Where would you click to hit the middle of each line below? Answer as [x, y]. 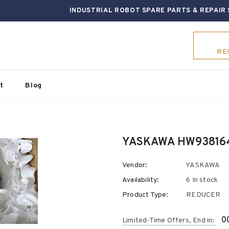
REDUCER [203, 195]
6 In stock [202, 180]
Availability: [141, 180]
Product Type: [145, 195]
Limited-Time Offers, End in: [169, 221]
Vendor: [135, 165]
